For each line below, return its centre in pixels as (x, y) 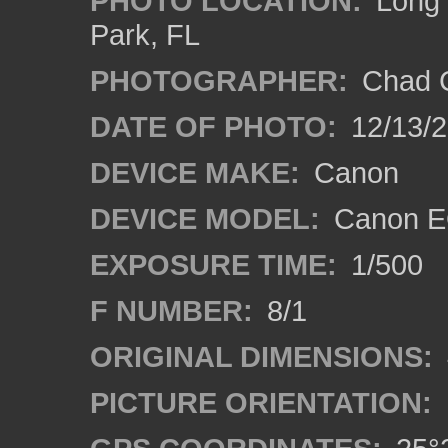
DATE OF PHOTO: (213, 126)
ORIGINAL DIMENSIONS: (261, 356)
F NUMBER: (171, 310)
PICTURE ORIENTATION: (261, 402)
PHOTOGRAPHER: (219, 80)
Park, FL (145, 34)
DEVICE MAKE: (195, 172)
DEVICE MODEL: (205, 218)
